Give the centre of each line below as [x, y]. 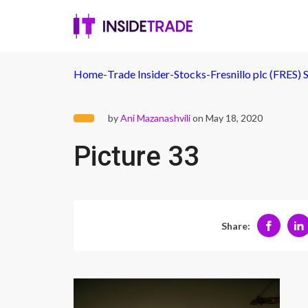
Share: [235, 225]
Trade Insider [139, 74]
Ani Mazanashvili [155, 118]
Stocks [190, 74]
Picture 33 [136, 156]
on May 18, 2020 [227, 118]
